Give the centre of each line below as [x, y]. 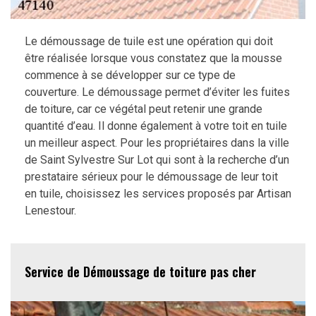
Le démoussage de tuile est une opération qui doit [149, 41]
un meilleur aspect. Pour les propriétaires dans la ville [157, 142]
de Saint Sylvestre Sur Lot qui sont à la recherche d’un [157, 159]
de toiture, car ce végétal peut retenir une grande [144, 109]
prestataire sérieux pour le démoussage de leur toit [151, 176]
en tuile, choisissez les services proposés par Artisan [158, 193]
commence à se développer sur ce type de [130, 75]
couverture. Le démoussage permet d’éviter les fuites [157, 92]
